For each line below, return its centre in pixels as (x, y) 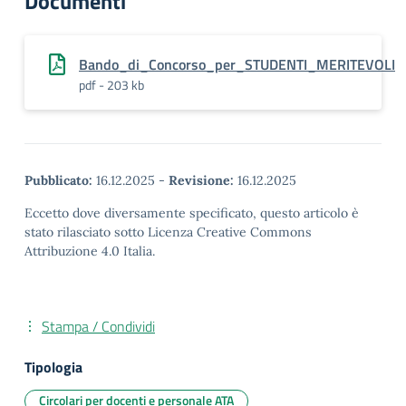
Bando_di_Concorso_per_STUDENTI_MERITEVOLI (237, 64)
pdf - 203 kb (111, 85)
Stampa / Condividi (98, 326)
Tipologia (53, 367)
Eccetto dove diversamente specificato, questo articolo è (192, 213)
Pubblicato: (58, 180)
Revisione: (201, 180)
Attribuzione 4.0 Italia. (90, 251)
